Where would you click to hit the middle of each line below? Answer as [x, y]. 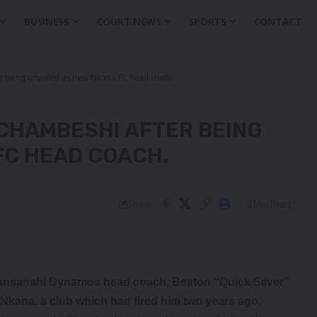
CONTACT [278, 21]
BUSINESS [47, 21]
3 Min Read [269, 203]
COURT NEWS [129, 21]
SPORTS [207, 21]
